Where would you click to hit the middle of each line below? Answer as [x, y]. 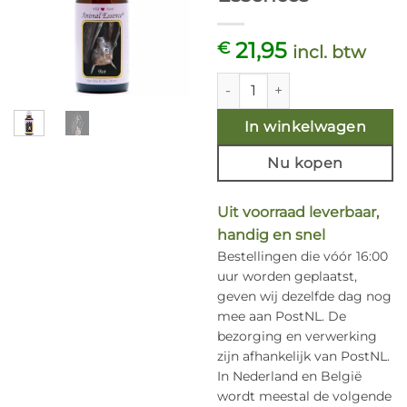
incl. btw [329, 51]
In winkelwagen [305, 127]
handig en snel [271, 234]
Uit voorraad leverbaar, [298, 212]
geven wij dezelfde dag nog [304, 296]
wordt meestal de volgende [304, 396]
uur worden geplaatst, [287, 276]
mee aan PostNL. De [282, 316]
